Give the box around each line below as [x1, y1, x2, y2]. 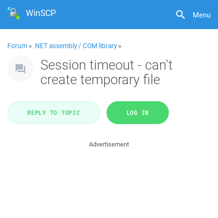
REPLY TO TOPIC [27, 109, 80, 116]
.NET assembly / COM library [33, 41, 117, 50]
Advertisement [89, 140, 129, 148]
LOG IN [126, 109, 149, 116]
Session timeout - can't [40, 55, 173, 73]
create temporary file [40, 70, 160, 88]
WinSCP [26, 7, 56, 19]
